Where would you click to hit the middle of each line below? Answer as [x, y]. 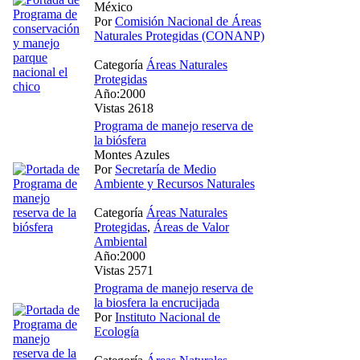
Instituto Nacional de [168, 317]
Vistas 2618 [124, 108]
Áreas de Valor [191, 227]
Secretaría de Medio [166, 169]
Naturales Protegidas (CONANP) [179, 35]
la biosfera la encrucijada [157, 302]
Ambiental [121, 241]
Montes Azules [132, 154]
